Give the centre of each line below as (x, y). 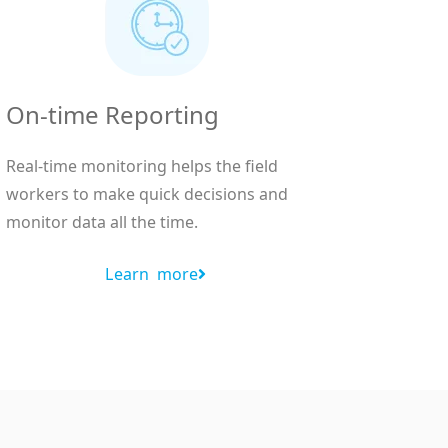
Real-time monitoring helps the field (141, 166)
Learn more (152, 274)
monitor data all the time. (101, 222)
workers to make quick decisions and (146, 194)
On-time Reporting (112, 115)
